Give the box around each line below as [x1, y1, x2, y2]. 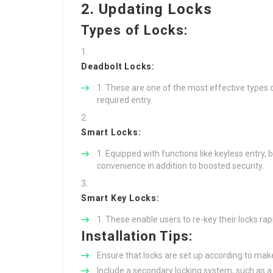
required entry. [97, 95, 152, 105]
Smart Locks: [81, 127, 141, 137]
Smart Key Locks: [81, 193, 160, 203]
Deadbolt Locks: [81, 62, 155, 71]
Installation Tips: [81, 229, 193, 244]
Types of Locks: [81, 23, 188, 38]
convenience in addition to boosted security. [97, 161, 264, 171]
